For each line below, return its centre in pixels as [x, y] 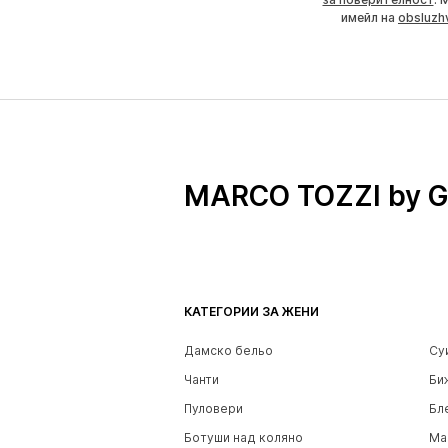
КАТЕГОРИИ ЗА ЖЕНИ [251, 311]
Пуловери [213, 408]
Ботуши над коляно [243, 437]
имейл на [369, 17]
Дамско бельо [228, 350]
